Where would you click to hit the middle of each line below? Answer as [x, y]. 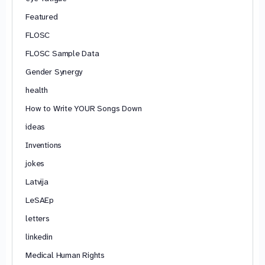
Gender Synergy [54, 71]
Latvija [37, 181]
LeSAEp [40, 200]
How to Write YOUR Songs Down [84, 108]
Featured [42, 16]
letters [38, 218]
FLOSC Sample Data [62, 53]
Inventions [44, 145]
